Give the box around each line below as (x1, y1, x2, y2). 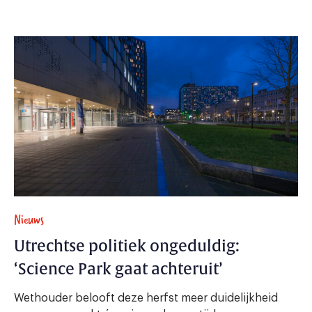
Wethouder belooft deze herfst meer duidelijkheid (14, 292, 278, 304)
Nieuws (14, 210, 44, 231)
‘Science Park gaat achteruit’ (14, 260, 223, 280)
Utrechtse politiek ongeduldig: (14, 237, 240, 257)
